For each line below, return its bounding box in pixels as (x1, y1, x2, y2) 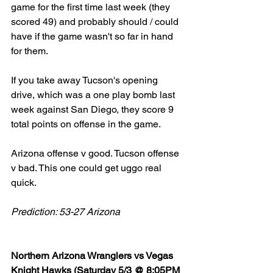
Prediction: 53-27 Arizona (11, 206, 120, 218)
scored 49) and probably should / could (11, 16, 181, 28)
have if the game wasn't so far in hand (11, 30, 175, 43)
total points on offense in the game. (11, 118, 163, 130)
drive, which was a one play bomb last (11, 89, 177, 101)
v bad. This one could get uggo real (11, 162, 164, 174)
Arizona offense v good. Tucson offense (11, 147, 182, 160)
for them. (11, 45, 50, 57)
